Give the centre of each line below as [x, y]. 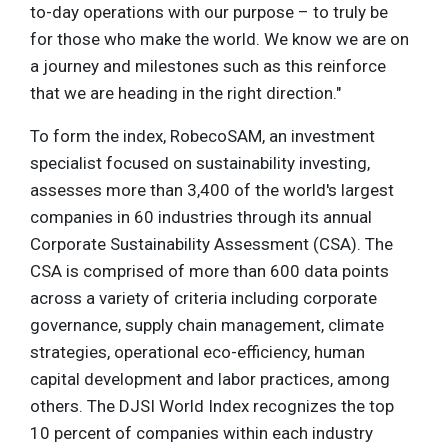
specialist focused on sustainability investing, [200, 162]
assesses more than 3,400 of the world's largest [212, 189]
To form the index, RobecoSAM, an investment [202, 135]
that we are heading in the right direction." [185, 92]
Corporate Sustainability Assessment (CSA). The [211, 243]
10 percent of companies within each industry [201, 432]
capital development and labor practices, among [210, 378]
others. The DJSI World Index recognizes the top [212, 405]
